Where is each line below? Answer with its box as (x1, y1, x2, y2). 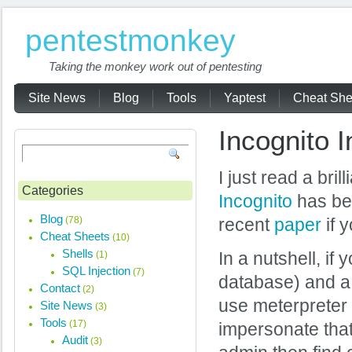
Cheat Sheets (40, 229, 110, 243)
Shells (62, 247, 93, 260)
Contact (40, 281, 80, 295)
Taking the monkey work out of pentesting (49, 60, 262, 73)
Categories (22, 184, 83, 197)
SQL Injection (62, 264, 130, 277)
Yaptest (224, 91, 266, 104)
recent (218, 215, 274, 235)
